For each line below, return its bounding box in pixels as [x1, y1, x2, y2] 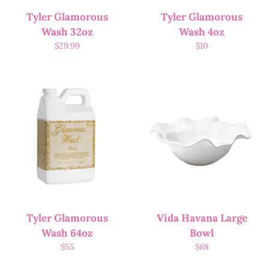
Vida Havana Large [156, 211, 247, 225]
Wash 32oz [41, 25, 93, 39]
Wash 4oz [179, 25, 225, 39]
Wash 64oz [41, 226, 93, 240]
